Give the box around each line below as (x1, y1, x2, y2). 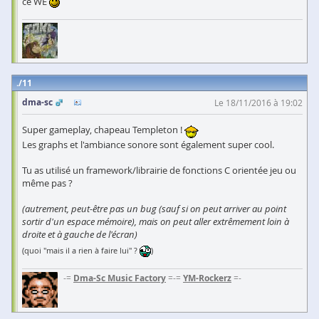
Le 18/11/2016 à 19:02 (214, 97, 303, 109)
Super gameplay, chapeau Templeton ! (22, 123, 184, 137)
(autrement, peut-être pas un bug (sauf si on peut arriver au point (22, 202, 286, 215)
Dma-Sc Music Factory (73, 271, 166, 284)
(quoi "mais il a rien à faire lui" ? (22, 244, 140, 256)
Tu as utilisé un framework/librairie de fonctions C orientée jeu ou (22, 163, 296, 177)
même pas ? (22, 176, 73, 189)
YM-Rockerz (183, 271, 231, 284)
